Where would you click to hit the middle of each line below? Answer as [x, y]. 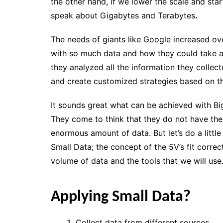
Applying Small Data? [121, 197]
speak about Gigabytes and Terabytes [123, 15]
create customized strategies [122, 81]
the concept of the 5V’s [140, 147]
